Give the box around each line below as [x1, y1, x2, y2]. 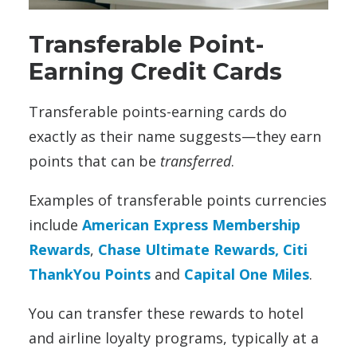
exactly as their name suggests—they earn [29, 126, 321, 146]
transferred [160, 151, 231, 171]
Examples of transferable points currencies [29, 190, 327, 210]
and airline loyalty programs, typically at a [29, 328, 319, 347]
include [29, 214, 82, 234]
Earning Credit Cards [29, 57, 282, 85]
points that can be [29, 151, 160, 171]
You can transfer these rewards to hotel [29, 303, 304, 323]
